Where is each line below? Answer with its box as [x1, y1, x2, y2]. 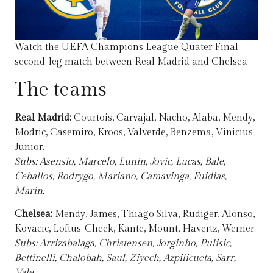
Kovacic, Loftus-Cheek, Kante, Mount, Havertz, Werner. [15, 223, 256, 235]
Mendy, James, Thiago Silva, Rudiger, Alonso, [55, 208, 255, 221]
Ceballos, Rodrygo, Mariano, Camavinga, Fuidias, [15, 170, 227, 182]
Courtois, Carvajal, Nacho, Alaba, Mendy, [74, 112, 255, 124]
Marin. [15, 185, 44, 197]
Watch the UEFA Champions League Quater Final [15, 41, 238, 53]
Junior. [15, 141, 44, 153]
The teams [15, 77, 107, 101]
